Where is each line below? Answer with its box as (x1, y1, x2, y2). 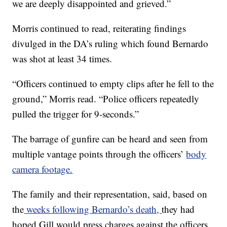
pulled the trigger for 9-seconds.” (12, 107, 139, 120)
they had (162, 202, 195, 215)
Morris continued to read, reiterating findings (12, 21, 186, 34)
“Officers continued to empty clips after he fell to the (12, 77, 214, 90)
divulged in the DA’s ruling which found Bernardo (12, 36, 209, 50)
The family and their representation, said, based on (12, 187, 208, 200)
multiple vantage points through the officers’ (12, 147, 186, 160)
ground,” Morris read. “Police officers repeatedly (12, 92, 200, 105)
